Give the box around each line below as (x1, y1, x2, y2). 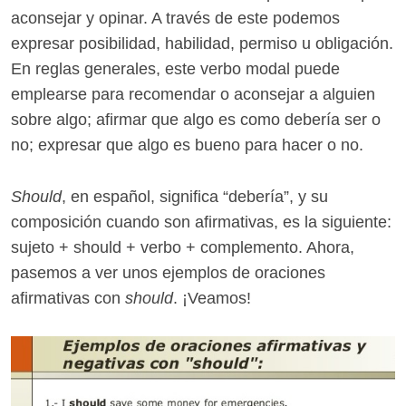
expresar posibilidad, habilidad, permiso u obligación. (11, 34, 393, 53)
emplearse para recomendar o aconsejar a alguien (11, 84, 375, 103)
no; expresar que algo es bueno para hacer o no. (11, 135, 363, 154)
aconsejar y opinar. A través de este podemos (11, 8, 340, 27)
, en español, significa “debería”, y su (62, 187, 328, 206)
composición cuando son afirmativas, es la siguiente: (11, 212, 391, 231)
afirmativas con (11, 288, 125, 307)
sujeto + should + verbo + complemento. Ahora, (11, 237, 354, 256)
